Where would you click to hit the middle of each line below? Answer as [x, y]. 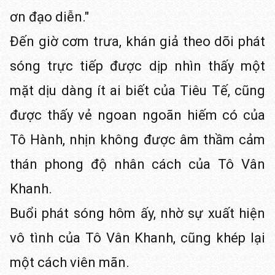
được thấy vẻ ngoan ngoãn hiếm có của [137, 115]
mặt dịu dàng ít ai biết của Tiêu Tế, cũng [137, 91]
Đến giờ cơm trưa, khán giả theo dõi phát [137, 41]
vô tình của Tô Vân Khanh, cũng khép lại [137, 238]
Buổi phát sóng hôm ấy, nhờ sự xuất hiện [137, 213]
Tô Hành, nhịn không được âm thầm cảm [137, 140]
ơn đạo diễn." [49, 17]
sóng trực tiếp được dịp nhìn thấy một [137, 66]
